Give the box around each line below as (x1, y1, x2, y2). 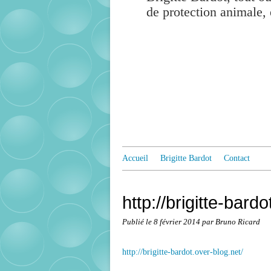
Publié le (122, 218, 154, 226)
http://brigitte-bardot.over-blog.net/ (122, 247, 243, 256)
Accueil (122, 154, 148, 163)
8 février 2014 (154, 218, 202, 226)
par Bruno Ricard (202, 218, 260, 226)
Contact (224, 154, 250, 163)
